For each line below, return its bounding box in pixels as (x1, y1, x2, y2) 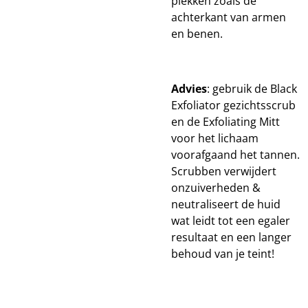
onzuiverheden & (171, 180, 261, 195)
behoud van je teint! (171, 246, 274, 261)
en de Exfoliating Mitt (171, 114, 280, 129)
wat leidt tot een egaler (171, 213, 290, 228)
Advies (171, 81, 207, 96)
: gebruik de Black (207, 81, 297, 96)
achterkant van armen (171, 10, 286, 25)
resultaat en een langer (171, 230, 291, 245)
